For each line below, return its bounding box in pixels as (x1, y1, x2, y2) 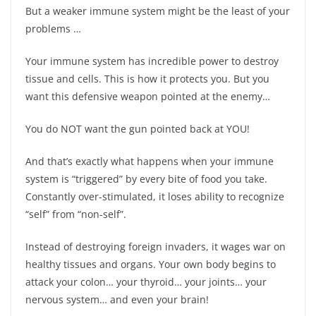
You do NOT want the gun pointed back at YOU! (25, 121, 250, 135)
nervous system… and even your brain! (25, 292, 209, 306)
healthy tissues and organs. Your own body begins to (25, 257, 276, 271)
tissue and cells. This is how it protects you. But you (25, 71, 269, 85)
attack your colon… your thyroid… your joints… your (25, 274, 267, 288)
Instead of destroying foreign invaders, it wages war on (25, 239, 286, 253)
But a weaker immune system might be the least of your (25, 4, 290, 18)
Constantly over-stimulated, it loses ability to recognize (25, 189, 284, 203)
